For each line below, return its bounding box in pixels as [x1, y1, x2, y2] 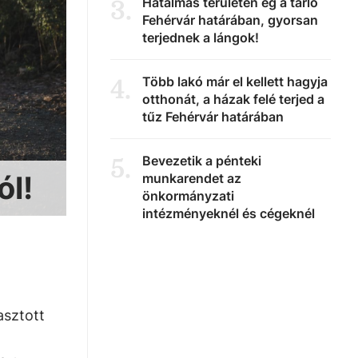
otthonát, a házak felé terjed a [142, 91, 324, 107]
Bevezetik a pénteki [142, 153, 261, 169]
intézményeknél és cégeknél [142, 205, 315, 221]
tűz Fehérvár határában [142, 109, 284, 125]
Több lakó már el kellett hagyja [142, 74, 328, 89]
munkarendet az [142, 170, 241, 186]
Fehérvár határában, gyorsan [142, 12, 318, 28]
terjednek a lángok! [142, 30, 259, 46]
